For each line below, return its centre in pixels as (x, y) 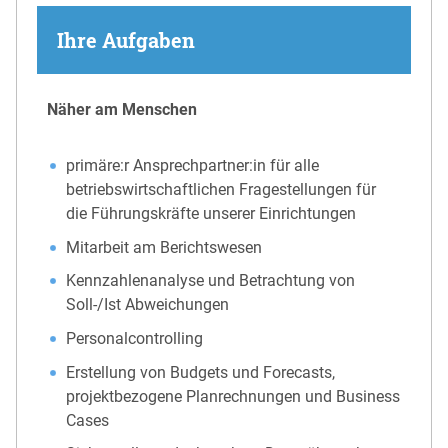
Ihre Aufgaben (126, 40)
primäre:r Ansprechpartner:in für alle (193, 166)
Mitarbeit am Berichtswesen (164, 247)
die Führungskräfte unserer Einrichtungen (211, 214)
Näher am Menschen (122, 110)
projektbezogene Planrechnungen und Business (233, 396)
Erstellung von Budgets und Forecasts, (201, 372)
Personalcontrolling (135, 339)
